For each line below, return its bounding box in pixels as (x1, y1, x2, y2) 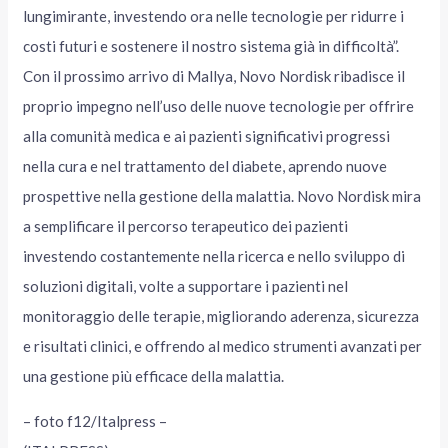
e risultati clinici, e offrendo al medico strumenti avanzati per (23, 337, 423, 356)
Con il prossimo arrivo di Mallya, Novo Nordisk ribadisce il (23, 67, 406, 86)
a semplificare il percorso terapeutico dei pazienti (23, 217, 349, 236)
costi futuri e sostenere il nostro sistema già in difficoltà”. (23, 37, 400, 56)
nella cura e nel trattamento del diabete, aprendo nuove (23, 157, 388, 176)
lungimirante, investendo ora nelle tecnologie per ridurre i (23, 7, 405, 26)
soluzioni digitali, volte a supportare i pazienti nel (23, 277, 349, 296)
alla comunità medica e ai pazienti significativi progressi (23, 127, 391, 146)
